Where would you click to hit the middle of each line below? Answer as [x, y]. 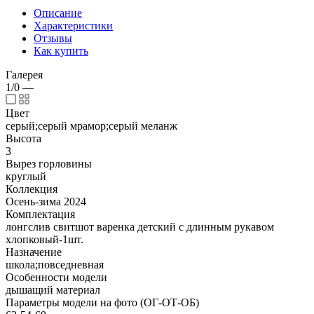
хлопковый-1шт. [45, 239]
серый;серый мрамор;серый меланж [91, 125]
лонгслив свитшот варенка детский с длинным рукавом [140, 226]
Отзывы [53, 38]
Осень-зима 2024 [46, 201]
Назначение [34, 252]
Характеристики [73, 25]
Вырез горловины [49, 163]
